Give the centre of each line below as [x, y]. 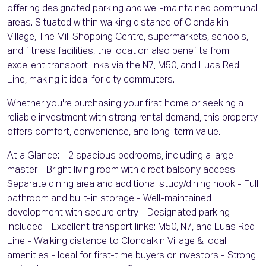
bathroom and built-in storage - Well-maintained [109, 199]
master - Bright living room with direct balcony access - [124, 171]
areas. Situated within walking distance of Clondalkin [118, 23]
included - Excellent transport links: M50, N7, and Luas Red [131, 228]
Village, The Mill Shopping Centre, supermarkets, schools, [128, 38]
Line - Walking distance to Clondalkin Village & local [117, 242]
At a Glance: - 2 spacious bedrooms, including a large [120, 156]
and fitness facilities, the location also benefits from [118, 52]
